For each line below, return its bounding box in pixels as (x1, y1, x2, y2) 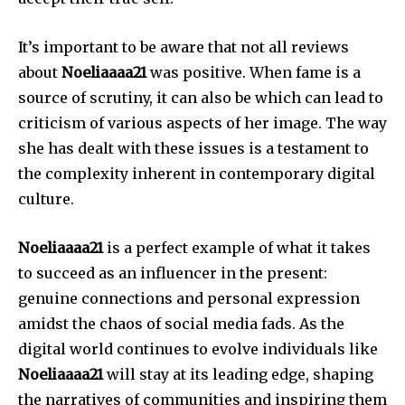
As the (299, 315, 344, 334)
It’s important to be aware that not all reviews (18, 38, 349, 57)
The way (325, 114, 387, 133)
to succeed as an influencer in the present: (18, 264, 327, 283)
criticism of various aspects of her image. (18, 114, 322, 133)
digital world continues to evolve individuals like (18, 340, 378, 359)
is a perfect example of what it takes (103, 239, 371, 258)
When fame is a (250, 63, 361, 82)
